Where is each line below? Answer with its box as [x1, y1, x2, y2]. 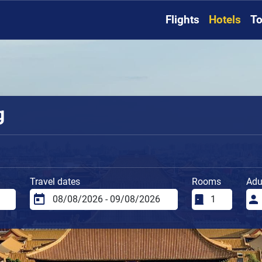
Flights [166, 13, 199, 27]
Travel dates [30, 175, 81, 187]
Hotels [209, 13, 241, 27]
